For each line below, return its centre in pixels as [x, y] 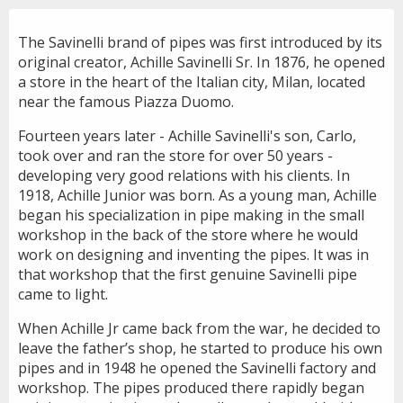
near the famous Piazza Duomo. [126, 101]
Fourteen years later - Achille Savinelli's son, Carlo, [187, 135]
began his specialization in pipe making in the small [191, 215]
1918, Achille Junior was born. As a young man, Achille [197, 195]
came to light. [63, 294]
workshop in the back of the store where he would [188, 234]
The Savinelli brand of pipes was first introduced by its [200, 42]
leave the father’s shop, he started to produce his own [200, 348]
